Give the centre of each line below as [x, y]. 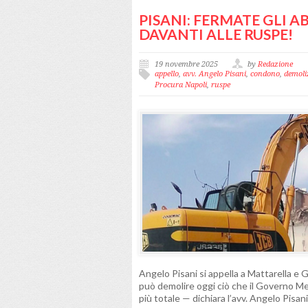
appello [167, 74]
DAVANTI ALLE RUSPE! [216, 34]
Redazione [275, 64]
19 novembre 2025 [186, 64]
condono [265, 74]
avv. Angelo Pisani [214, 74]
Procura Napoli [181, 85]
